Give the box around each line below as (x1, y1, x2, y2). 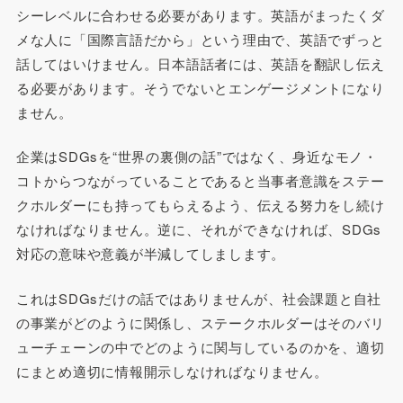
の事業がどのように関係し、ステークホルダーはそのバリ (15, 312, 385, 332)
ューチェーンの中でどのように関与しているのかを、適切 (15, 336, 385, 356)
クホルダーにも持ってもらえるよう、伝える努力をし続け (15, 195, 385, 215)
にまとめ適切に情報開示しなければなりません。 (15, 361, 328, 381)
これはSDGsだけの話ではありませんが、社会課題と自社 (15, 288, 382, 308)
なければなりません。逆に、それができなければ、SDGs (15, 219, 382, 239)
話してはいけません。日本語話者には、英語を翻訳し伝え (15, 53, 385, 73)
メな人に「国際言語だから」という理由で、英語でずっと (15, 29, 385, 49)
